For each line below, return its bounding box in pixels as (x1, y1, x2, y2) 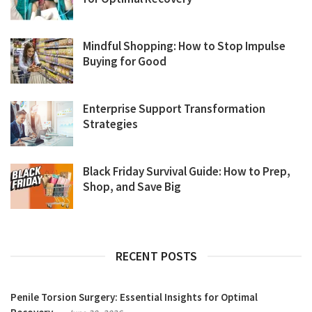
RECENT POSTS (115, 248, 197, 265)
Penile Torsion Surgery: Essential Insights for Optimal (10, 290, 258, 304)
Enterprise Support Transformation (83, 101, 265, 117)
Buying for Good (83, 54, 166, 70)
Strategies (83, 116, 138, 132)
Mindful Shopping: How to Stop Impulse (83, 38, 286, 54)
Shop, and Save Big (83, 179, 181, 195)
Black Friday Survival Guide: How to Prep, (83, 164, 290, 180)
